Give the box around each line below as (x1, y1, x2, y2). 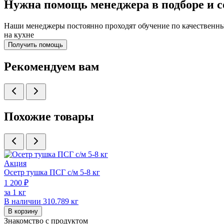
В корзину (8, 207, 38, 215)
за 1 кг (4, 187, 26, 196)
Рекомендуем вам (4, 60, 99, 73)
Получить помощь (8, 41, 63, 49)
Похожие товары (4, 110, 94, 123)
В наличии (4, 196, 41, 205)
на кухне (4, 30, 34, 39)
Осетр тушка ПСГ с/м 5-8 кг (4, 167, 100, 176)
